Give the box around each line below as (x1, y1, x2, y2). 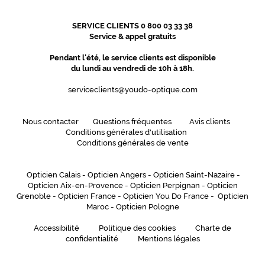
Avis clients (189, 117, 230, 127)
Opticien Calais (27, 170, 80, 180)
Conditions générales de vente (76, 138, 189, 148)
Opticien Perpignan (130, 181, 200, 190)
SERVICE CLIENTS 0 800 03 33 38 (72, 21, 193, 31)
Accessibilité (34, 224, 79, 233)
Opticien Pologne (115, 202, 179, 212)
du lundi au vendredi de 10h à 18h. (71, 64, 194, 73)
